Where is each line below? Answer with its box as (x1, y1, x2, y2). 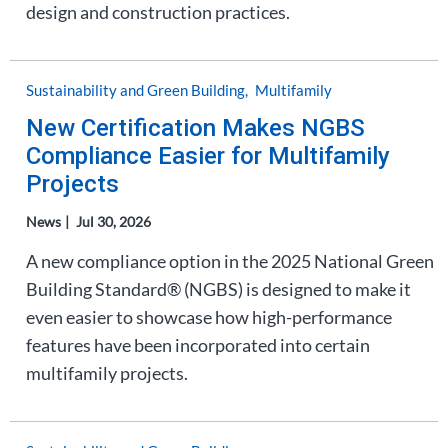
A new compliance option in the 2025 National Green (26, 250, 434, 272)
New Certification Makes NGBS (26, 114, 365, 142)
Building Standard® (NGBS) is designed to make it (26, 278, 411, 300)
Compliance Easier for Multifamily (26, 142, 390, 170)
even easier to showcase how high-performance (26, 306, 392, 328)
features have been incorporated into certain (26, 334, 370, 356)
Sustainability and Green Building (26, 81, 245, 99)
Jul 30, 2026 (76, 213, 151, 230)
